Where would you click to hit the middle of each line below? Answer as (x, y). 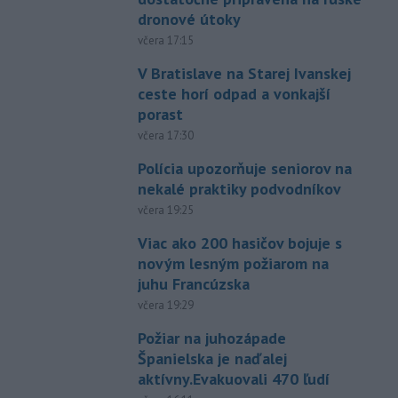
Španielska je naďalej (212, 358)
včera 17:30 (165, 135)
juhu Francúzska (193, 283)
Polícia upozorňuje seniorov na (244, 168)
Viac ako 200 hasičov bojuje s (239, 243)
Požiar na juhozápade (211, 338)
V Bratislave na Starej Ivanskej (244, 73)
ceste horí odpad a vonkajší (234, 93)
